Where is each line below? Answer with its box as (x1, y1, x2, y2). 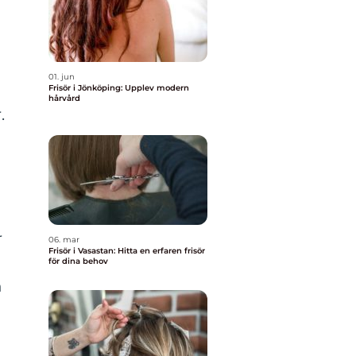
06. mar (48, 234, 79, 245)
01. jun (48, 72, 75, 82)
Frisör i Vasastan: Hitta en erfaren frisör (48, 246, 205, 256)
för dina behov (48, 256, 108, 266)
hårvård (48, 93, 80, 103)
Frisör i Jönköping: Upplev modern (48, 83, 189, 93)
